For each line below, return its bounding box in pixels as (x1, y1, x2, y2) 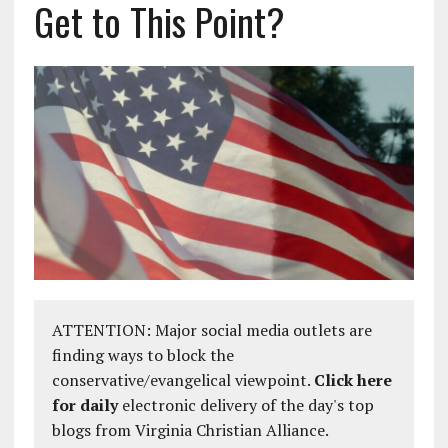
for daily (51, 394, 118, 417)
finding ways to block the (51, 344, 234, 367)
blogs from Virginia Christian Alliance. (51, 419, 329, 442)
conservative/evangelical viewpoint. (51, 369, 314, 392)
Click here (313, 369, 392, 392)
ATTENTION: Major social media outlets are (51, 319, 372, 342)
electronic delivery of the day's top (117, 394, 374, 417)
